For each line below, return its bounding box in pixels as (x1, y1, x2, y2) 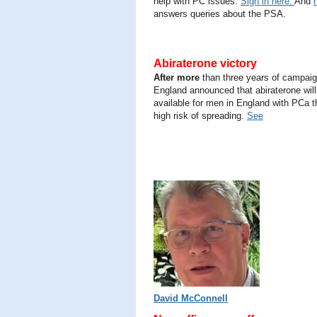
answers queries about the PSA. (154, 8, 286, 19)
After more (154, 72, 202, 83)
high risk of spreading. (154, 110, 247, 121)
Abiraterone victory (154, 57, 257, 69)
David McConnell (154, 293, 228, 304)
